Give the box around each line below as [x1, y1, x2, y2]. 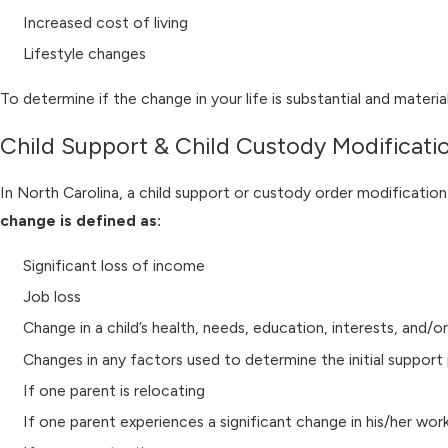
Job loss [23, 287, 82, 307]
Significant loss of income [23, 256, 206, 276]
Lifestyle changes [23, 43, 147, 63]
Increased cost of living [23, 12, 189, 32]
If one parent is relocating [23, 380, 206, 400]
